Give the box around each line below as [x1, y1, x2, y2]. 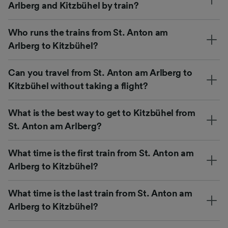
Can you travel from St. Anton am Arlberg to [8, 68, 192, 77]
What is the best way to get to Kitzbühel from [8, 108, 195, 118]
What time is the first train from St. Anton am [8, 148, 194, 158]
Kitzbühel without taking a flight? [8, 81, 148, 91]
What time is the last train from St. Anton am [8, 188, 192, 198]
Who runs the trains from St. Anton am [8, 27, 168, 37]
